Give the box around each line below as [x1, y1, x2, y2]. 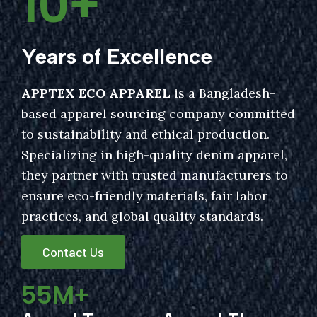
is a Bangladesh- [171, 85, 275, 102]
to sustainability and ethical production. [21, 126, 270, 143]
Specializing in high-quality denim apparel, [21, 146, 287, 163]
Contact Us [42, 243, 104, 260]
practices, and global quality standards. [21, 208, 263, 225]
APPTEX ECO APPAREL [21, 85, 171, 102]
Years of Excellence [21, 43, 212, 70]
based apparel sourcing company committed [21, 105, 295, 122]
